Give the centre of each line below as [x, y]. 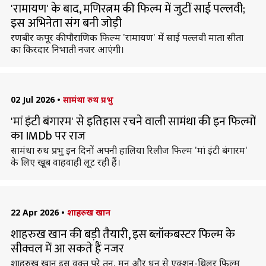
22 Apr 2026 [34, 212]
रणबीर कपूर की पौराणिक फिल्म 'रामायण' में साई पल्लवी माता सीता [127, 37]
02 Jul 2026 [32, 99]
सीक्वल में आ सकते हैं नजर [67, 249]
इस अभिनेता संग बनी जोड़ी [66, 23]
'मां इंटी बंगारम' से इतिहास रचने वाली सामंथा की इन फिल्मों [133, 122]
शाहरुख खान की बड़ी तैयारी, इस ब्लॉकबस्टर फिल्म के [123, 235]
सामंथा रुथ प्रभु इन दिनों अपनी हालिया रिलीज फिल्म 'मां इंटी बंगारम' [129, 150]
